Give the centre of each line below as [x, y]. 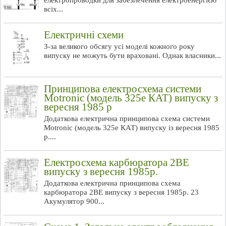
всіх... [53, 9]
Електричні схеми [84, 35]
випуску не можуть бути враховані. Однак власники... [132, 55]
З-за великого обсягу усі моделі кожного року [119, 46]
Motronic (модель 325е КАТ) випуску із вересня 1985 [132, 128]
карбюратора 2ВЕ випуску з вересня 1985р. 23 [121, 192]
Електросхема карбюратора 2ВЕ [117, 162]
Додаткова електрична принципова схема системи [127, 119]
